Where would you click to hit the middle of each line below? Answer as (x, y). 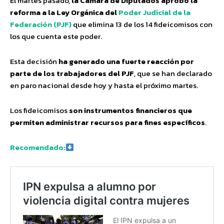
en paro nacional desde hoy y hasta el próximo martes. (104, 85)
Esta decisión (34, 61)
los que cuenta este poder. (56, 36)
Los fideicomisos (39, 110)
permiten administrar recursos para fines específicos (107, 122)
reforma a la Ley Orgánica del (64, 12)
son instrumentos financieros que (130, 110)
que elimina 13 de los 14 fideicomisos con (143, 24)
